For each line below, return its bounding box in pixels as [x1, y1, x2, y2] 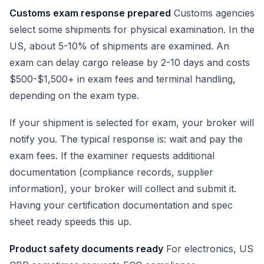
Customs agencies [171, 7, 255, 19]
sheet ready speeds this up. [9, 216, 131, 227]
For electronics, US [163, 242, 253, 255]
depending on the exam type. [9, 90, 139, 102]
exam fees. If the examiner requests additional [9, 150, 214, 161]
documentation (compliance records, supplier [9, 166, 213, 178]
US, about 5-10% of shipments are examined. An [9, 40, 229, 52]
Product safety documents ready [9, 242, 163, 255]
